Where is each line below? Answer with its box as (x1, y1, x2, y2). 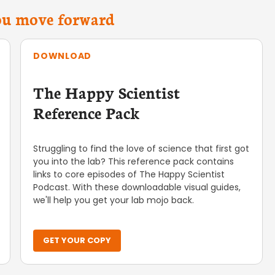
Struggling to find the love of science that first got (33, 142, 250, 155)
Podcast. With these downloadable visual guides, (33, 181, 241, 193)
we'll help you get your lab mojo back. (33, 194, 195, 206)
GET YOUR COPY (43, 234, 112, 246)
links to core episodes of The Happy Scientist (33, 168, 225, 180)
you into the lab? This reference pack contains (33, 155, 234, 168)
